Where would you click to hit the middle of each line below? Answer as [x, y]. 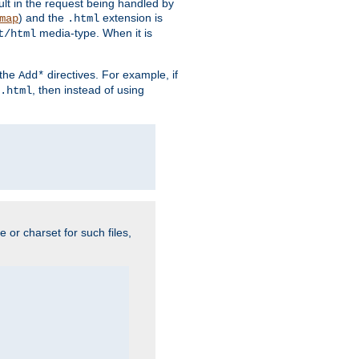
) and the [43, 17]
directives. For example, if [111, 74]
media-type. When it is [94, 32]
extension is [131, 17]
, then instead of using [88, 89]
